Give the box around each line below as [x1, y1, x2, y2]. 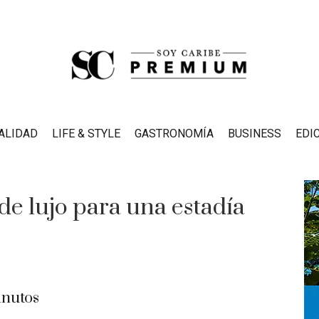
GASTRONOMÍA [135, 127, 214, 140]
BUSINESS [228, 127, 281, 140]
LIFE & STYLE [52, 127, 120, 140]
